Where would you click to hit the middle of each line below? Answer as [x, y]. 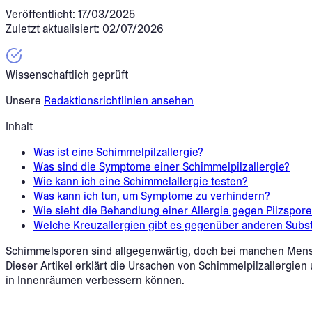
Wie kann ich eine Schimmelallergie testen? [141, 181]
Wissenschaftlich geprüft [67, 75]
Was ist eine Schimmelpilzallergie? [118, 152]
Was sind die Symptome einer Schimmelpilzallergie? [162, 166]
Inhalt [19, 126]
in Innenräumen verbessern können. [95, 280]
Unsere [25, 100]
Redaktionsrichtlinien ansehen [119, 100]
